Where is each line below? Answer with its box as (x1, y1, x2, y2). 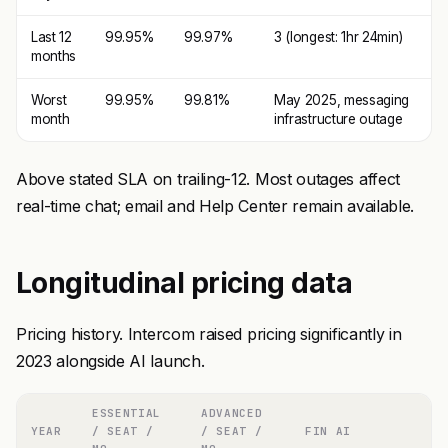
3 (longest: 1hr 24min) (274, 29, 403, 45)
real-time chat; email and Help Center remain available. (16, 196, 415, 216)
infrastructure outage (274, 111, 403, 127)
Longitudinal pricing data (16, 266, 352, 300)
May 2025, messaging (274, 92, 410, 108)
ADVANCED (201, 406, 263, 420)
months (31, 48, 77, 64)
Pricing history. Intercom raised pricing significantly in (16, 324, 402, 344)
